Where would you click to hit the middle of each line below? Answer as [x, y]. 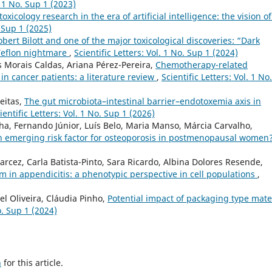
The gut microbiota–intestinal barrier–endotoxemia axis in [143, 101]
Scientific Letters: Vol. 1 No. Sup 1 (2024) [156, 53]
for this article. [32, 263]
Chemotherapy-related [202, 65]
